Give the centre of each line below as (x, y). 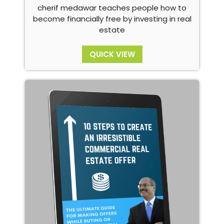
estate (112, 30)
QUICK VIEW (112, 54)
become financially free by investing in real (112, 19)
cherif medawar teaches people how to (112, 8)
